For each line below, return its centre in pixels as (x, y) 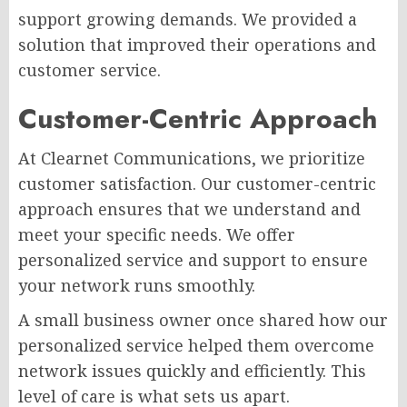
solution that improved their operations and (197, 44)
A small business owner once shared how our (203, 319)
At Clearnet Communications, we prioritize (192, 158)
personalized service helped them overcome (196, 345)
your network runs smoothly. (137, 285)
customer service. (89, 69)
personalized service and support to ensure (193, 259)
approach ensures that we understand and (189, 208)
